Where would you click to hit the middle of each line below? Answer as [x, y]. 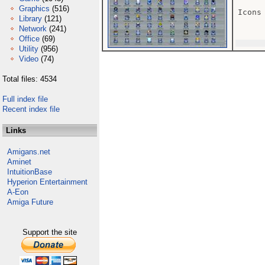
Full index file [25, 99]
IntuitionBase [30, 172]
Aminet [19, 162]
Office [29, 39]
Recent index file [31, 109]
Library [30, 19]
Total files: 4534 [30, 79]
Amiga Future [30, 202]
